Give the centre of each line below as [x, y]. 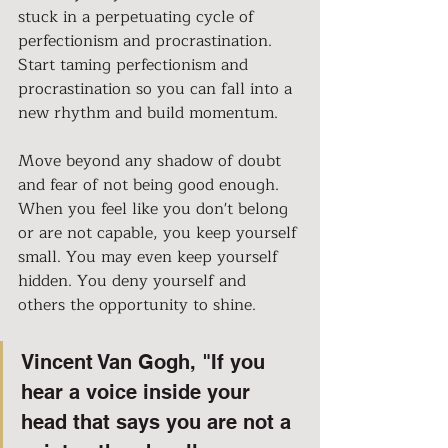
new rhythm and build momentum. [150, 112]
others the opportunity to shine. [139, 304]
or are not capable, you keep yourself [160, 232]
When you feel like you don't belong [155, 208]
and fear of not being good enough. [151, 184]
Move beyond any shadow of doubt [152, 160]
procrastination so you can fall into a [157, 88]
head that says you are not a [159, 421]
